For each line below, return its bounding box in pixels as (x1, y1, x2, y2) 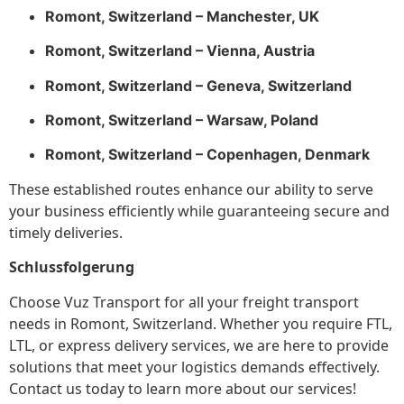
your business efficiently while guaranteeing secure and (9, 200, 390, 221)
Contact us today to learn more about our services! (9, 378, 356, 399)
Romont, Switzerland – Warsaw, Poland (45, 111, 318, 130)
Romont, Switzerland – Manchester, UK (45, 6, 319, 25)
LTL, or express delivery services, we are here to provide (9, 335, 389, 355)
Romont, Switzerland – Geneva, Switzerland (45, 76, 352, 95)
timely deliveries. (9, 222, 123, 243)
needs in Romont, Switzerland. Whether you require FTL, (9, 313, 392, 334)
